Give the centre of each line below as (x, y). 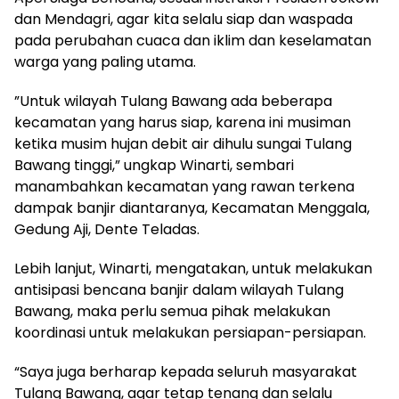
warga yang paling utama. (105, 62)
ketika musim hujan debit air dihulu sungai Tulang (183, 144)
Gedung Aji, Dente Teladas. (107, 230)
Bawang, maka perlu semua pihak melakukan (172, 312)
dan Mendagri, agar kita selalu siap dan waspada (183, 20)
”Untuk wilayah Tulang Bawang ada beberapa (173, 102)
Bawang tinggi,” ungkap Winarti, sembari (154, 166)
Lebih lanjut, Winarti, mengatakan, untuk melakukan (193, 269)
